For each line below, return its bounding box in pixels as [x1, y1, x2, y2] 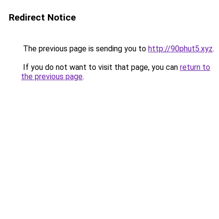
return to [180, 63, 210, 72]
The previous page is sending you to [21, 44, 148, 53]
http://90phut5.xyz [148, 44, 213, 53]
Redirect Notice [9, 12, 76, 23]
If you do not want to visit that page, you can [21, 63, 180, 72]
